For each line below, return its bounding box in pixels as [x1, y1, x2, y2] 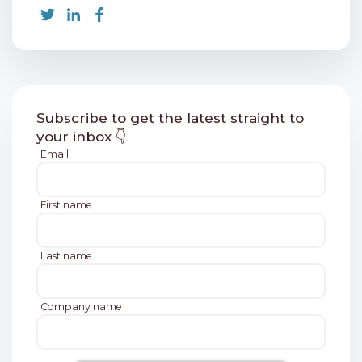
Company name [40, 301, 122, 314]
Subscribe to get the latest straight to [36, 110, 304, 127]
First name [40, 199, 92, 212]
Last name [40, 250, 92, 263]
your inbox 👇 [36, 128, 127, 145]
